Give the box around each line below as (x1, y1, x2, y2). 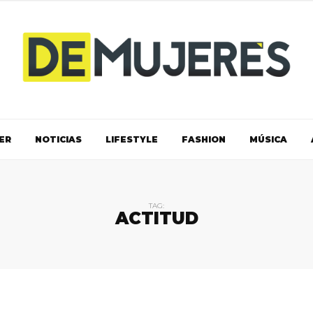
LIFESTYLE (105, 133, 158, 145)
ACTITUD (115, 208, 198, 228)
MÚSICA (249, 133, 287, 145)
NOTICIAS (34, 133, 82, 145)
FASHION (181, 133, 226, 145)
